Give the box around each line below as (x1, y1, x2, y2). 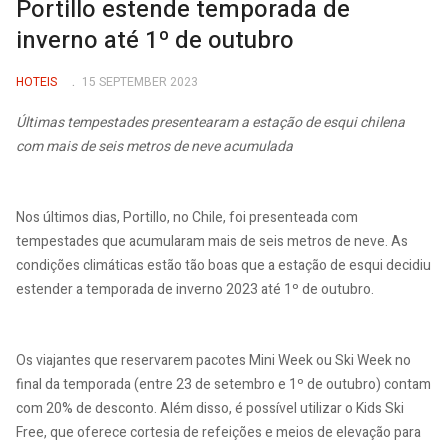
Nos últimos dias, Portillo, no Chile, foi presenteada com (16, 207, 358, 228)
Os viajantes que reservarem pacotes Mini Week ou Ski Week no (16, 350, 411, 371)
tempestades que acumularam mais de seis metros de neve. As (16, 231, 408, 252)
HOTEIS (16, 72, 57, 91)
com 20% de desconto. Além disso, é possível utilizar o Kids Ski (16, 398, 404, 419)
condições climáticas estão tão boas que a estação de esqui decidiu (16, 255, 431, 276)
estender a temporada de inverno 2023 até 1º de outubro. (16, 279, 374, 300)
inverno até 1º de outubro (16, 23, 294, 58)
